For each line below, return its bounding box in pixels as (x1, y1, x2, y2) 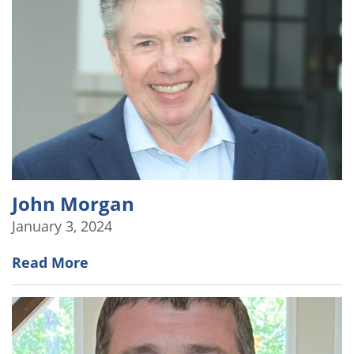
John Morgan (12, 190, 134, 217)
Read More (12, 252, 88, 272)
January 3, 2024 (12, 216, 112, 235)
